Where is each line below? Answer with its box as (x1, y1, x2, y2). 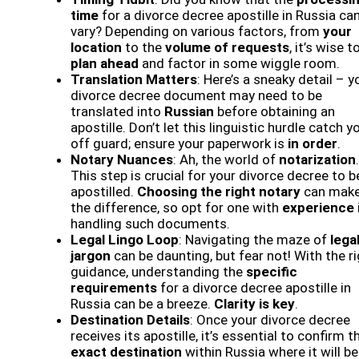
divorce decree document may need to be (71, 87, 322, 104)
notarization (279, 151, 356, 168)
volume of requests (165, 39, 289, 56)
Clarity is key (214, 296, 295, 313)
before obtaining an (214, 103, 335, 120)
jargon (71, 248, 111, 264)
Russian (164, 103, 214, 120)
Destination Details (71, 312, 190, 329)
